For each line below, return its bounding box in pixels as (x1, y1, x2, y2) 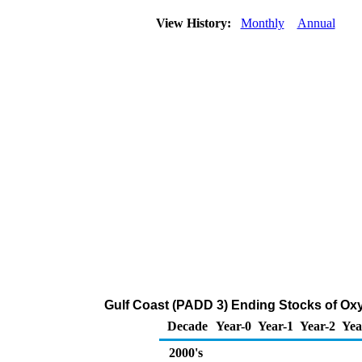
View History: (152, 16, 238, 30)
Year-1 (258, 319, 293, 333)
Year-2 (300, 319, 335, 333)
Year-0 (216, 319, 251, 333)
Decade (167, 319, 208, 333)
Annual (297, 16, 335, 30)
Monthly (240, 16, 284, 30)
